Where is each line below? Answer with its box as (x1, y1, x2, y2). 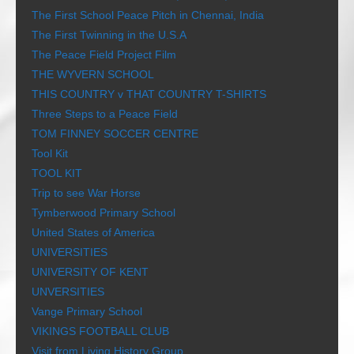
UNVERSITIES (32, 285, 104, 299)
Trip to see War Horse (32, 186, 141, 200)
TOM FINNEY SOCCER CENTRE (32, 127, 198, 141)
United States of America (32, 226, 155, 239)
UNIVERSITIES (32, 246, 107, 259)
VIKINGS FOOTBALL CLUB (32, 325, 169, 338)
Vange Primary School (32, 305, 142, 318)
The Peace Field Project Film (32, 48, 176, 62)
